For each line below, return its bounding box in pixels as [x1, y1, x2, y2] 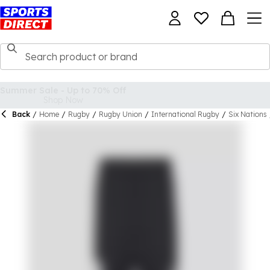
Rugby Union [99, 110, 142, 119]
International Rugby [151, 110, 219, 119]
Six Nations [228, 110, 267, 119]
